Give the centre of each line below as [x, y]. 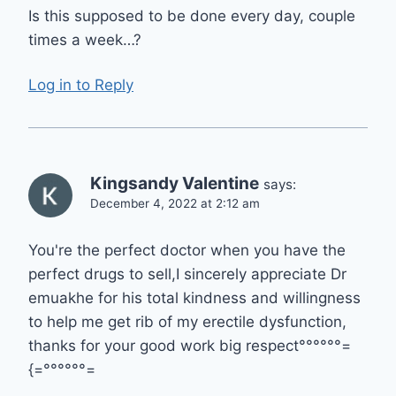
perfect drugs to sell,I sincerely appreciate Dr [187, 274]
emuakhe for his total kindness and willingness [194, 297]
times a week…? [85, 40]
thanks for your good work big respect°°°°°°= [190, 345]
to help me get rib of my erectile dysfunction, [187, 321]
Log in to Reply [81, 84]
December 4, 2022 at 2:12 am [175, 203]
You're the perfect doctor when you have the [187, 250]
